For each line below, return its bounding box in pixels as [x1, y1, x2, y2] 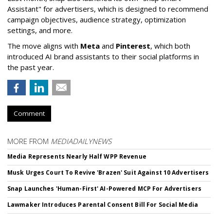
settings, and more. [7, 25, 73, 35]
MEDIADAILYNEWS [51, 136, 111, 146]
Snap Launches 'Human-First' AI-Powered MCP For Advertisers [7, 184, 201, 193]
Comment [14, 109, 45, 118]
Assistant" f [7, 4, 46, 14]
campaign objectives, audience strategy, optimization [7, 15, 186, 24]
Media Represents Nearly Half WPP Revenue [7, 152, 146, 161]
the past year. [7, 62, 54, 72]
